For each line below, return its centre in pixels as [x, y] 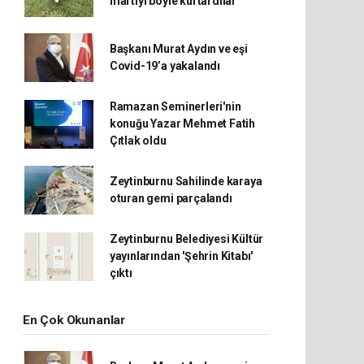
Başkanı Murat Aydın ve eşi [178, 49]
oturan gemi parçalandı [171, 198]
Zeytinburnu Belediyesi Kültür [186, 239]
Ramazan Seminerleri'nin [175, 106]
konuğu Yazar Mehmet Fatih [182, 123]
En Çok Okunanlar [74, 320]
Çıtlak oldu [138, 141]
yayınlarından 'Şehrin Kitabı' [181, 256]
